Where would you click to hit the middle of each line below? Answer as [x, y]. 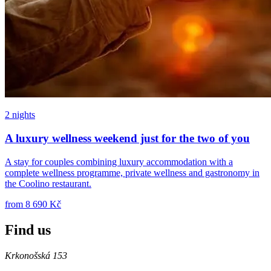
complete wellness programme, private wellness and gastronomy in [132, 172]
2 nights [20, 115]
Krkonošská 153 [36, 255]
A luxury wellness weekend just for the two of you [127, 139]
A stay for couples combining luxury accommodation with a [119, 162]
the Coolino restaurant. [48, 183]
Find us [28, 230]
